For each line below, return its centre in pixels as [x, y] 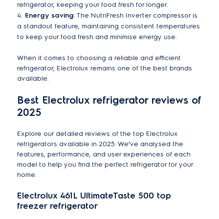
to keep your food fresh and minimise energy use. [97, 37]
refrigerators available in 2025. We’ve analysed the [100, 144]
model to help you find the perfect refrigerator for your [105, 164]
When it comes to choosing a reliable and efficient [99, 58]
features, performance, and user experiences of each [104, 154]
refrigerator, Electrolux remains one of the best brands [105, 68]
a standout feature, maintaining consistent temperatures [109, 26]
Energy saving [49, 15]
